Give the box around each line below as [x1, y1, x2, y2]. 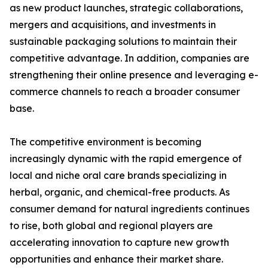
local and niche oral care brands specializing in [10, 169, 227, 182]
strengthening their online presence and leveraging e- [10, 69, 258, 81]
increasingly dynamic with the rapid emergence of [10, 153, 242, 165]
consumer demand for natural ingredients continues [10, 203, 249, 215]
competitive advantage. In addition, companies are [10, 52, 249, 65]
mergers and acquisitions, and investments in [10, 19, 216, 31]
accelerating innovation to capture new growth [10, 236, 229, 249]
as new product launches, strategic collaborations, [10, 2, 243, 14]
